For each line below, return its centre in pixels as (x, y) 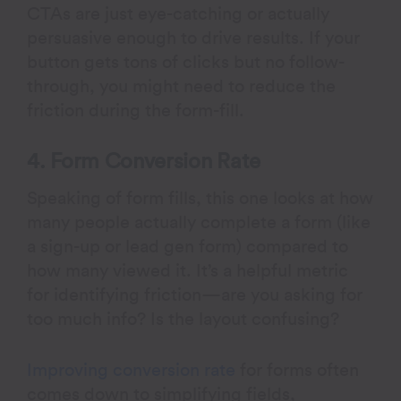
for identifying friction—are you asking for (195, 295)
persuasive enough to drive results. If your (194, 38)
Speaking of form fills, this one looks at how (200, 199)
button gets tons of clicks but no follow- (186, 63)
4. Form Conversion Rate (144, 162)
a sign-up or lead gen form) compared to (188, 247)
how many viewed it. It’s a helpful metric (188, 271)
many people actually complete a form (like (199, 223)
